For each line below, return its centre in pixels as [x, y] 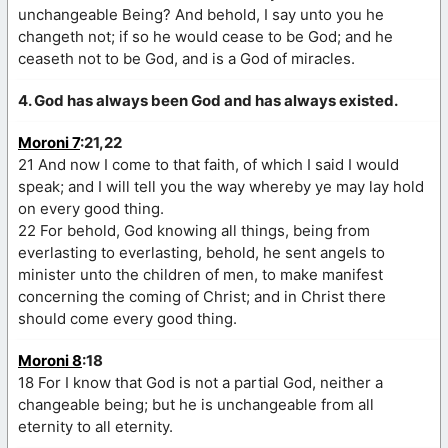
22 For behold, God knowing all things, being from [194, 230]
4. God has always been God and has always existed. [208, 100]
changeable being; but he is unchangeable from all [196, 404]
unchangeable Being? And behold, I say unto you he [201, 14]
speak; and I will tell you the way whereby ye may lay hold [221, 186]
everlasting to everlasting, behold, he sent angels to [201, 252]
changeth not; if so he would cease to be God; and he [205, 36]
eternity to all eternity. [95, 426]
